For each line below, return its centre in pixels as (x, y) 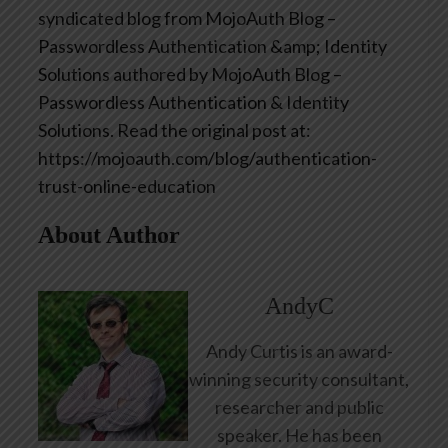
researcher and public (299, 406)
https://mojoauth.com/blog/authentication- (207, 157)
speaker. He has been (299, 434)
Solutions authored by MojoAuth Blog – (190, 73)
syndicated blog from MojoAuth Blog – (187, 17)
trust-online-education (127, 185)
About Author (109, 234)
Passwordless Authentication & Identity (193, 101)
